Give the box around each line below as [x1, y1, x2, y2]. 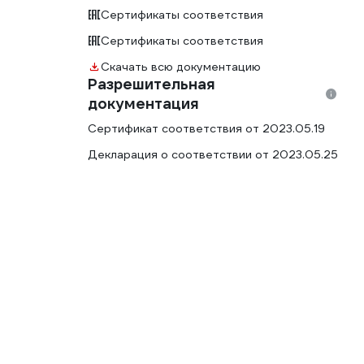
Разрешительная [88, 75, 215, 93]
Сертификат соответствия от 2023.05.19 [88, 121, 325, 136]
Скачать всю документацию [101, 59, 261, 74]
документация [88, 94, 199, 113]
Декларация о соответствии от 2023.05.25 [88, 147, 338, 162]
